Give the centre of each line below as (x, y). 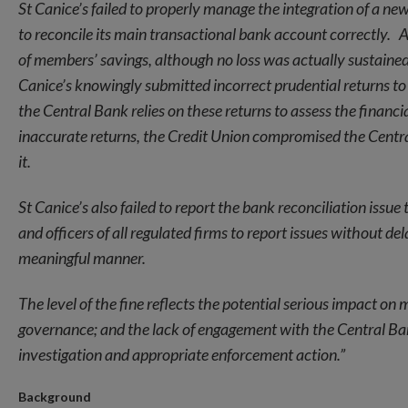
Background (55, 396)
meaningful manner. (83, 257)
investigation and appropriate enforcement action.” (182, 354)
